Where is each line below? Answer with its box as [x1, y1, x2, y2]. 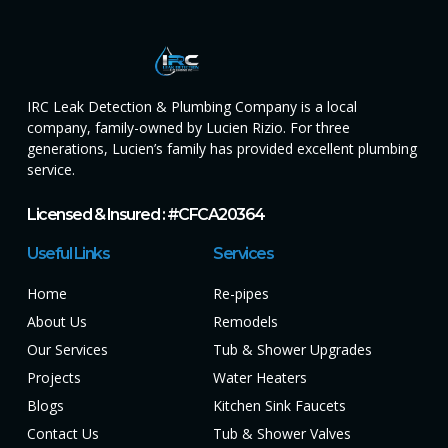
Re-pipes [213, 284, 270, 304]
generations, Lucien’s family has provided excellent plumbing [27, 139, 417, 159]
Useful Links [27, 244, 109, 264]
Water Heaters [213, 368, 308, 388]
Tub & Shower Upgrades [213, 340, 373, 360]
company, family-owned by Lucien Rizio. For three [27, 118, 350, 138]
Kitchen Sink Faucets [213, 396, 347, 416]
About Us [27, 312, 87, 332]
